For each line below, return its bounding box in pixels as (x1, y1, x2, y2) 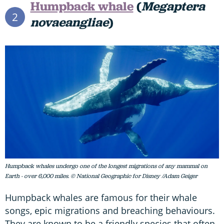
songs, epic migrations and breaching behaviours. (5, 204, 215, 216)
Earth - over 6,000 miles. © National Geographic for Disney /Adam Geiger (5, 171, 197, 180)
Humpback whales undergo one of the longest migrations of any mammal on (5, 161, 207, 170)
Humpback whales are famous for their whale (5, 191, 197, 203)
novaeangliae (30, 13, 108, 30)
